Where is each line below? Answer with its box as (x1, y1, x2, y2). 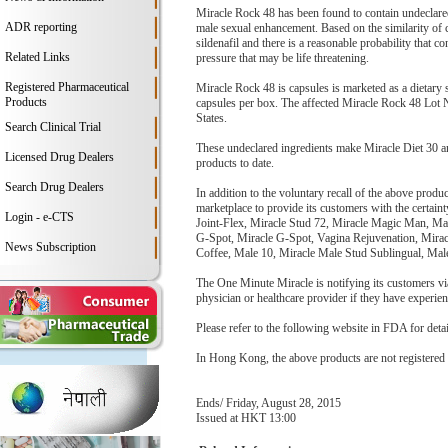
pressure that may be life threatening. (196, 51, 369, 65)
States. (196, 111, 227, 125)
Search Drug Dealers (5, 180, 104, 194)
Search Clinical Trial (5, 120, 101, 134)
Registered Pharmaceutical (5, 80, 129, 94)
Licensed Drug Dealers (5, 150, 114, 164)
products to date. (196, 156, 274, 170)
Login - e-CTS (5, 210, 74, 224)
